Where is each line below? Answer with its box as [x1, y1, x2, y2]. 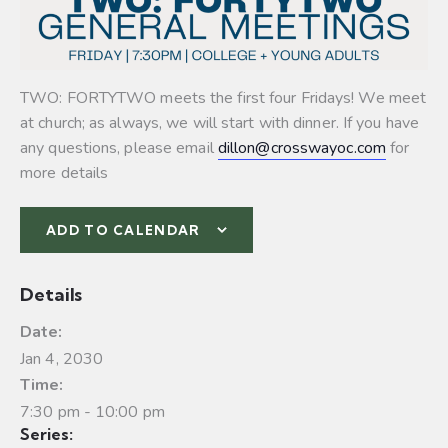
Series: [20, 423, 73, 444]
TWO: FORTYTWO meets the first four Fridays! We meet [20, 86, 427, 109]
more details [20, 161, 109, 184]
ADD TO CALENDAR [46, 221, 201, 238]
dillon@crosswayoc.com [217, 136, 386, 159]
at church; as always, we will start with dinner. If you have [20, 111, 420, 134]
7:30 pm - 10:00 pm [20, 400, 165, 423]
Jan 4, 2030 [20, 347, 104, 370]
